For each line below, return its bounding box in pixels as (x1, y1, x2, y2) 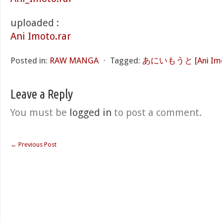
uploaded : (10, 17, 59, 29)
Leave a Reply (10, 87, 73, 101)
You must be (10, 107, 69, 118)
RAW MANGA (50, 55, 99, 65)
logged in (69, 107, 111, 118)
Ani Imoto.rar (10, 30, 71, 42)
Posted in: (10, 55, 48, 65)
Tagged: (110, 55, 140, 65)
